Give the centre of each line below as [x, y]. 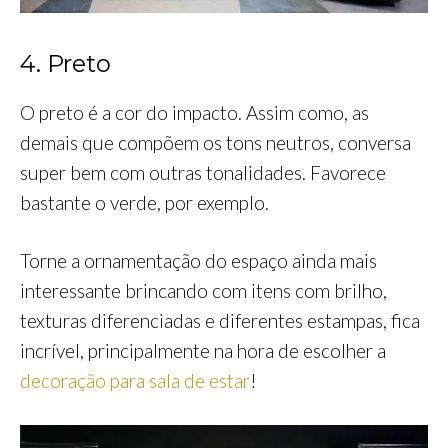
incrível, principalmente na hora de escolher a [203, 351]
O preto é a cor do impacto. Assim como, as [194, 112]
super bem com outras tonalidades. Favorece [203, 172]
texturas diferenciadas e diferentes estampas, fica [220, 321]
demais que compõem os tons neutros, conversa [215, 142]
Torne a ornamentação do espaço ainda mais [198, 261]
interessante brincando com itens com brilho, [203, 291]
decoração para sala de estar [135, 381]
